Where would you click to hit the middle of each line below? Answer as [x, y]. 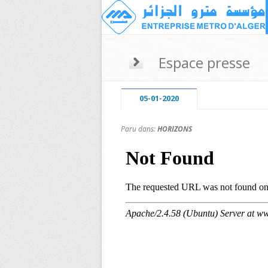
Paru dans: [139, 129]
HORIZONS [175, 129]
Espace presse [204, 63]
